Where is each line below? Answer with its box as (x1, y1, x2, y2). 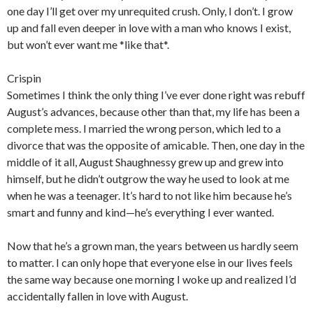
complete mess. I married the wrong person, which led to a (7, 121, 281, 135)
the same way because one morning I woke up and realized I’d (7, 272, 296, 286)
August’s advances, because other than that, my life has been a (7, 104, 300, 118)
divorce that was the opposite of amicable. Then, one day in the (7, 138, 305, 152)
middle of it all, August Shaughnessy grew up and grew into (7, 154, 284, 168)
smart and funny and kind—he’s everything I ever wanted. (7, 205, 274, 219)
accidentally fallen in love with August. (7, 289, 188, 303)
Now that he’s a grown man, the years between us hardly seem (7, 238, 298, 252)
